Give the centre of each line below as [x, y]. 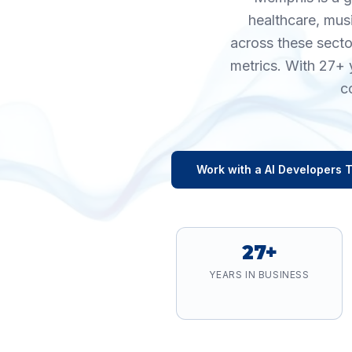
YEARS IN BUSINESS [259, 275]
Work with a [230, 169]
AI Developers [303, 169]
